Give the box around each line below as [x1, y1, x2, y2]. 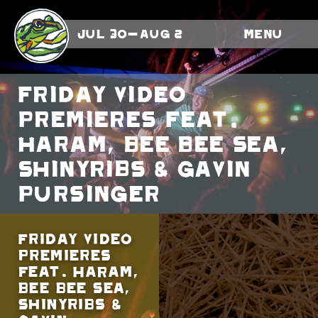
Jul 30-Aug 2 [77, 27, 182, 40]
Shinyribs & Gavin [16, 156, 249, 180]
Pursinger [16, 181, 159, 205]
